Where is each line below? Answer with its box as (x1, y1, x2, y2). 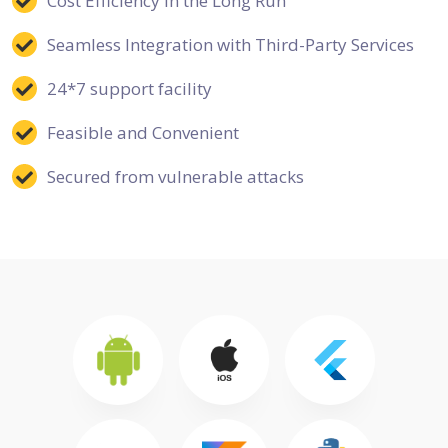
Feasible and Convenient (47, 121, 239, 144)
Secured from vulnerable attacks (47, 165, 304, 188)
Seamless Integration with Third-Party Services (47, 33, 414, 56)
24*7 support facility (47, 77, 212, 100)
